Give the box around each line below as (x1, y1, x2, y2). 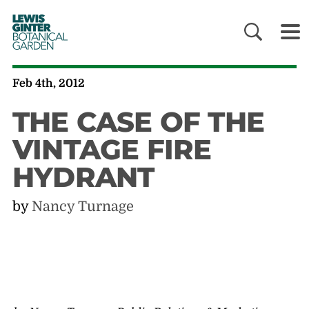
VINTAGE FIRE (12, 132, 212, 167)
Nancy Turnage (31, 199, 134, 215)
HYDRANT (12, 160, 154, 195)
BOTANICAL (12, 30, 63, 43)
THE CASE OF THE (12, 105, 264, 139)
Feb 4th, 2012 (12, 77, 85, 90)
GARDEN (12, 39, 52, 52)
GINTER (12, 21, 54, 34)
